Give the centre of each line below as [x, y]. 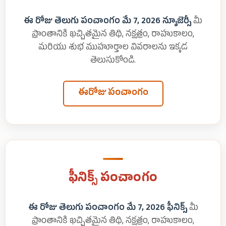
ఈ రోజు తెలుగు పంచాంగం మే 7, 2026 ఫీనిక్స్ [107, 209]
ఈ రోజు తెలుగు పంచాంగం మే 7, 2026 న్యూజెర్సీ [107, 22]
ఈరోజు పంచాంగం [113, 93]
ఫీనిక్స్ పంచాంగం [113, 179]
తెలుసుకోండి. [113, 61]
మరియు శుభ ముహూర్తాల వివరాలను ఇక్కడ [113, 48]
